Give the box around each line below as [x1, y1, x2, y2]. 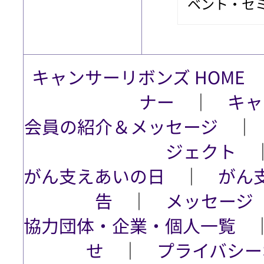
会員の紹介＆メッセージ [24, 113, 218, 139]
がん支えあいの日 [24, 162, 165, 189]
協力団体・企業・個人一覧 [24, 212, 236, 238]
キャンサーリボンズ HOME [32, 63, 245, 90]
